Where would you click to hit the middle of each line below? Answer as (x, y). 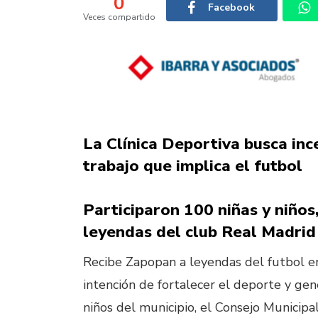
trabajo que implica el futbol (193, 166)
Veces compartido (119, 17)
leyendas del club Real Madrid (199, 232)
